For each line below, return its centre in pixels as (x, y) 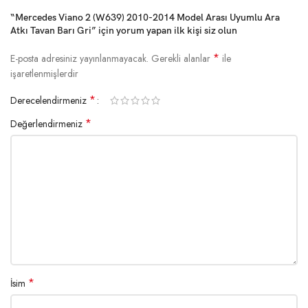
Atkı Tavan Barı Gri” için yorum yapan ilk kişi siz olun (124, 30)
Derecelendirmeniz (50, 100)
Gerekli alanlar (183, 58)
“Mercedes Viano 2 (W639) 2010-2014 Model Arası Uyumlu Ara (145, 17)
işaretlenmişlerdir (45, 73)
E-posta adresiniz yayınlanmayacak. (80, 58)
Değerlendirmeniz (48, 123)
